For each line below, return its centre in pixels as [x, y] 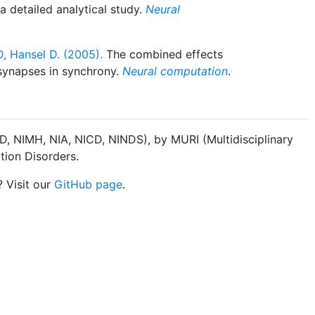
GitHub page [88, 184]
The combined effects [163, 54]
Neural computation [175, 71]
